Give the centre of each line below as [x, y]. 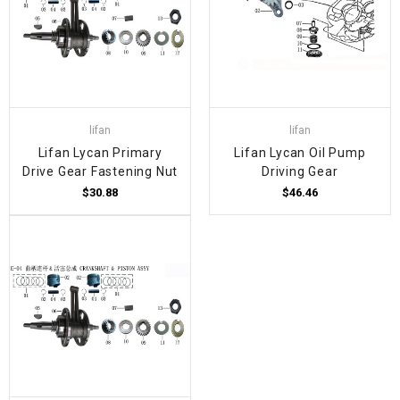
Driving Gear [300, 171]
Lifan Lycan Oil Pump [300, 152]
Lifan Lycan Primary [100, 152]
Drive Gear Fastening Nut [100, 171]
